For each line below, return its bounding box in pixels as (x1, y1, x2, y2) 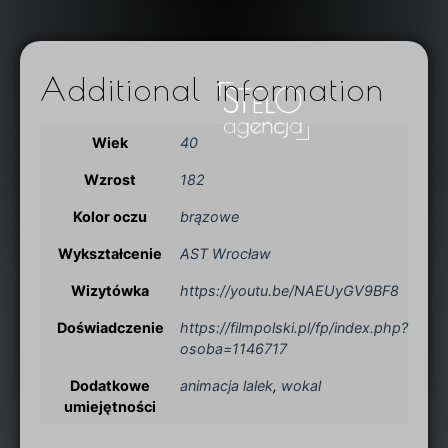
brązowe (180, 207, 239, 225)
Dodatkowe (70, 376, 150, 394)
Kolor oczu (73, 207, 147, 225)
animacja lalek (180, 376, 273, 394)
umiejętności (64, 397, 156, 415)
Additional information (40, 69, 385, 108)
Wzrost (84, 170, 136, 188)
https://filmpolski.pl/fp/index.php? (180, 318, 408, 336)
